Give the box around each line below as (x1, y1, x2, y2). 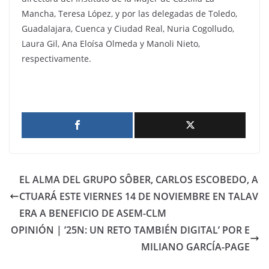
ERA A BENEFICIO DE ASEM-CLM (19, 207, 166, 220)
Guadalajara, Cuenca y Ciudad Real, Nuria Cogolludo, (22, 23, 234, 35)
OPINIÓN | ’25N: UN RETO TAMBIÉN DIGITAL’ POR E (11, 223, 250, 237)
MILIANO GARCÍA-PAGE (141, 240, 250, 254)
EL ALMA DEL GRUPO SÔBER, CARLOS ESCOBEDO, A (19, 173, 258, 187)
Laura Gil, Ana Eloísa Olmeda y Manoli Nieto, (22, 38, 200, 50)
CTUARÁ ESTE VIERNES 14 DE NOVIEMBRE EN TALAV (19, 190, 258, 204)
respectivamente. (22, 53, 91, 65)
